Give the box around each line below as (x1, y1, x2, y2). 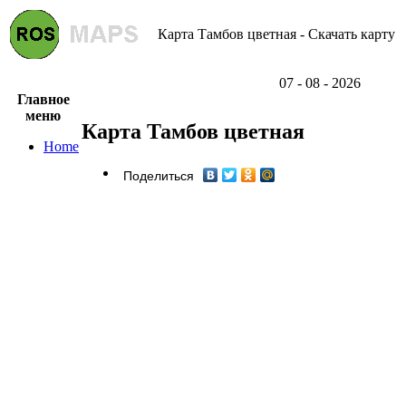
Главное (16, 92, 70, 107)
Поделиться (123, 169, 194, 183)
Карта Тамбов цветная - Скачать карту (158, 26, 395, 42)
